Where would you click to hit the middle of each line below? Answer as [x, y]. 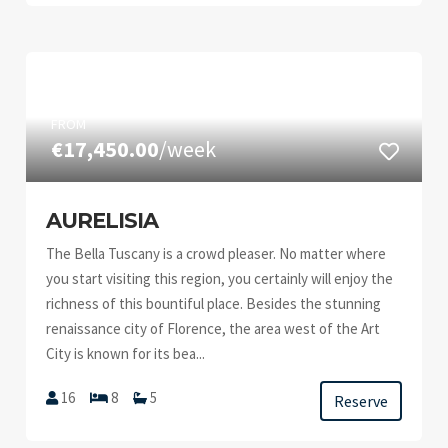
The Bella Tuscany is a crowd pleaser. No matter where [216, 253]
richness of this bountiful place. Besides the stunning [214, 303]
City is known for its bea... [126, 353]
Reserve [360, 401]
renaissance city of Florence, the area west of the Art [213, 328]
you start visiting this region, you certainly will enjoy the [220, 278]
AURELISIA [102, 220]
